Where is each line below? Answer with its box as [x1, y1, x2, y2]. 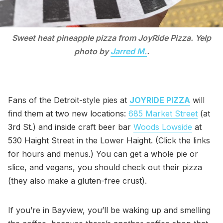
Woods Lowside [133, 121, 192, 132]
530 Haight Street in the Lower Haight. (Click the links [8, 135, 210, 145]
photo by [74, 46, 111, 56]
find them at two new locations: [8, 108, 128, 118]
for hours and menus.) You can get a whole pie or [8, 148, 198, 159]
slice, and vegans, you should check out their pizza [8, 162, 202, 172]
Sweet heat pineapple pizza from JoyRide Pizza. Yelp [12, 32, 211, 43]
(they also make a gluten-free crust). [8, 175, 147, 186]
